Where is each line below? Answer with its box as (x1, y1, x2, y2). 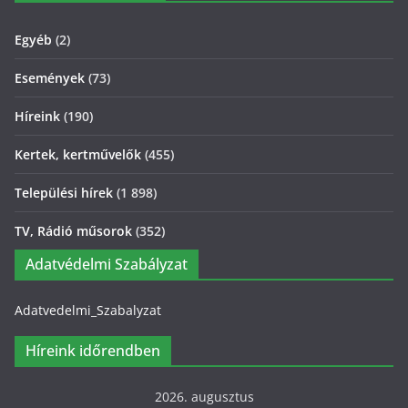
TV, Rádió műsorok (15, 222, 132, 240)
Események (15, 69, 85, 87)
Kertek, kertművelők (15, 146, 141, 164)
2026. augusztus (154, 388, 254, 406)
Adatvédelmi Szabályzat (25, 254, 188, 275)
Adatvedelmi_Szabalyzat (15, 301, 161, 320)
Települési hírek (15, 184, 113, 202)
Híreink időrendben (25, 341, 160, 362)
